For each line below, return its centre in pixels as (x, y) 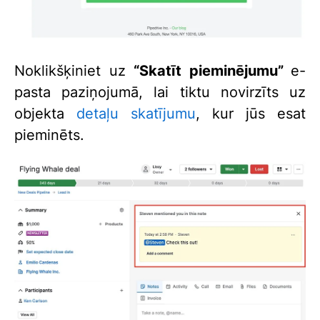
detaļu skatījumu (136, 114)
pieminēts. (49, 135)
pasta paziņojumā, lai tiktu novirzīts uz (160, 92)
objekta (45, 114)
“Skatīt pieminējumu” (209, 71)
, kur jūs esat (251, 114)
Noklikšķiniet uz (74, 71)
